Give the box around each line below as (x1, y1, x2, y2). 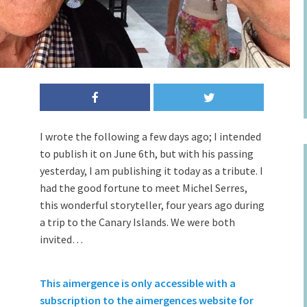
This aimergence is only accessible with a (40, 276, 236, 290)
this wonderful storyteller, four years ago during (40, 198, 265, 212)
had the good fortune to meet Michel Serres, (40, 181, 247, 195)
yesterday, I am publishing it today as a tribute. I (40, 164, 263, 177)
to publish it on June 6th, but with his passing (40, 147, 254, 160)
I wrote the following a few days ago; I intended (40, 130, 261, 143)
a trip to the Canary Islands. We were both (40, 215, 235, 229)
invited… (40, 232, 83, 246)
